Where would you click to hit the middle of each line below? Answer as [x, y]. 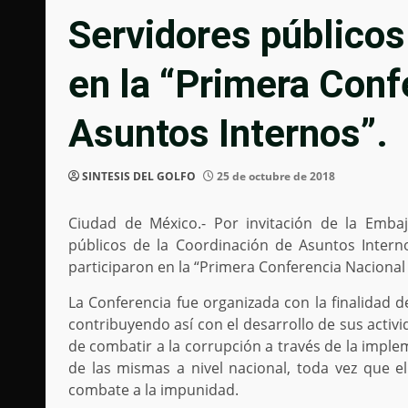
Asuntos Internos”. [228, 134]
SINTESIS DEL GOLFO [139, 177]
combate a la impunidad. [153, 390]
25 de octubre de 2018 [275, 177]
